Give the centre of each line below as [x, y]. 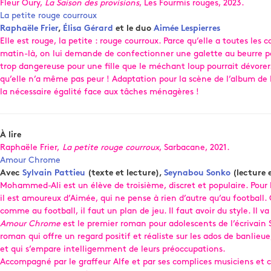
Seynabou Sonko [197, 173]
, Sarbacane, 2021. [194, 148]
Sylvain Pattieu [54, 173]
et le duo [133, 29]
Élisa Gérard [88, 29]
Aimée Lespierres [187, 29]
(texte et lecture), [125, 173]
